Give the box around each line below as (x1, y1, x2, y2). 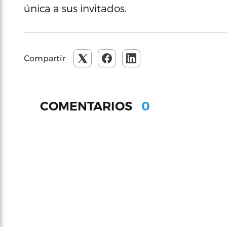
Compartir (24, 53, 65, 63)
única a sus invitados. (24, 2, 127, 14)
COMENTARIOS (40, 98, 135, 113)
